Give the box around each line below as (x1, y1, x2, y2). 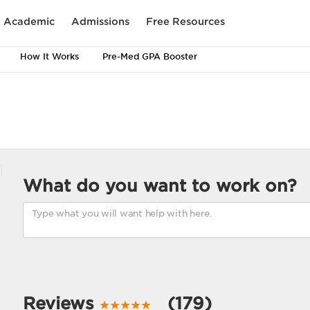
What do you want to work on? (22, 176, 297, 196)
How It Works (20, 51, 79, 62)
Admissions (71, 15, 129, 27)
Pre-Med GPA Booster (102, 51, 197, 62)
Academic (3, 15, 55, 27)
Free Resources (146, 15, 225, 27)
